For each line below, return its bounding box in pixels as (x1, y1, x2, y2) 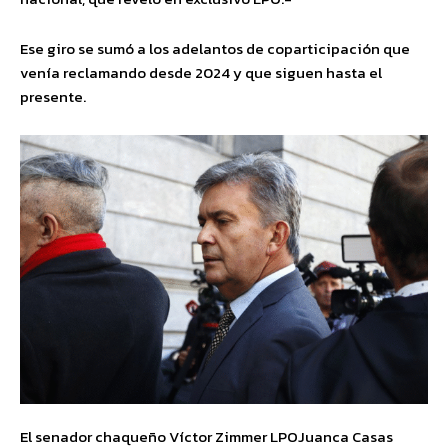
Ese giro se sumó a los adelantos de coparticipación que (20, 36, 410, 60)
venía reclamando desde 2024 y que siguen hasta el (20, 60, 382, 84)
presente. (20, 84, 86, 108)
